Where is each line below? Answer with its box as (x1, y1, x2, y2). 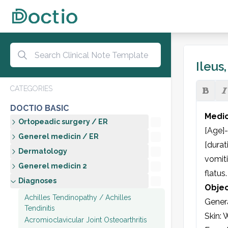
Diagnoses (18, 177, 56, 185)
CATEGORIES (10, 84, 52, 93)
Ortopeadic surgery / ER (18, 118, 108, 126)
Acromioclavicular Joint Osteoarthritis (24, 215, 147, 224)
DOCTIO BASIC (10, 103, 69, 113)
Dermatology (18, 147, 67, 155)
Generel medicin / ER (18, 132, 99, 140)
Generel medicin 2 (18, 162, 87, 170)
